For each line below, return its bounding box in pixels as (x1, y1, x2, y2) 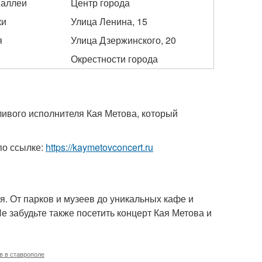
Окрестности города (71, 52, 158, 65)
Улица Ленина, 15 (71, 15, 147, 28)
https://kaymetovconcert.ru (46, 140, 153, 154)
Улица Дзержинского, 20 (71, 33, 176, 47)
